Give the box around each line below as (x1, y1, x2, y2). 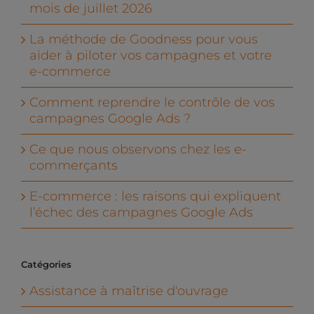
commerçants (29, 158, 118, 174)
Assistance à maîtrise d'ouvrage (29, 283, 228, 299)
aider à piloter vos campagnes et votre (29, 48, 272, 64)
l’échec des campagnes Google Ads (29, 205, 253, 221)
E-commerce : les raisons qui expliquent (29, 189, 281, 205)
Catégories (21, 259, 71, 271)
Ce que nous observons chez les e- (29, 142, 247, 158)
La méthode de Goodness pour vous (29, 32, 258, 48)
